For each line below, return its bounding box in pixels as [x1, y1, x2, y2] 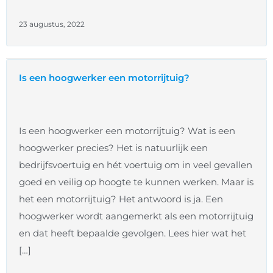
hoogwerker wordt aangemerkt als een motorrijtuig [19, 210, 253, 222]
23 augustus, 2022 [19, 19, 85, 29]
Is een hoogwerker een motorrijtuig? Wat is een [19, 125, 235, 137]
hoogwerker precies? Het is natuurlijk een [19, 142, 208, 154]
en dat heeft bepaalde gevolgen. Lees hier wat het [19, 227, 246, 239]
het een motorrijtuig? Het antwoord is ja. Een [19, 193, 223, 205]
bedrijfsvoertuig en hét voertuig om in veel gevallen [19, 159, 252, 171]
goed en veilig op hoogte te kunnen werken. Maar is [19, 176, 253, 188]
